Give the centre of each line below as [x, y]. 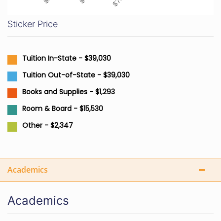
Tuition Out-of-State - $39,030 [76, 75]
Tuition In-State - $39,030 [67, 58]
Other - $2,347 [48, 125]
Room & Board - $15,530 [63, 109]
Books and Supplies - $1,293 [69, 92]
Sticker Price [33, 24]
